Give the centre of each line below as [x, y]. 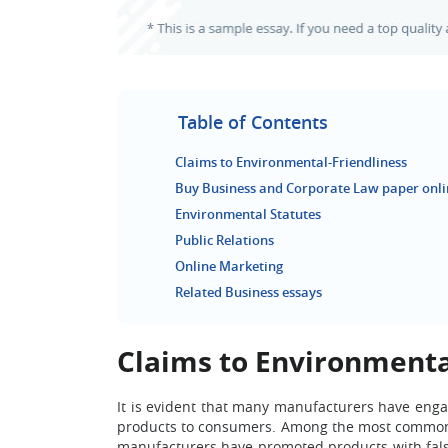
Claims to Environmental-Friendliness [291, 162]
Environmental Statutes [248, 214]
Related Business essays [248, 292]
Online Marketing [229, 266]
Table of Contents [253, 122]
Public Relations [224, 240]
